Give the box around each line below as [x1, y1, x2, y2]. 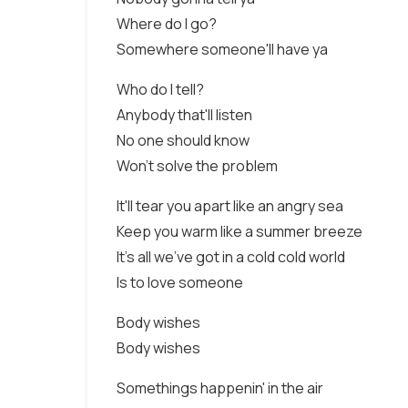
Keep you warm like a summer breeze [117, 221, 362, 241]
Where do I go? [117, 14, 217, 34]
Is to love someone [117, 272, 243, 292]
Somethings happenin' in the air [117, 378, 323, 398]
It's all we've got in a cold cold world [117, 247, 345, 267]
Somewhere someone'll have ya [117, 39, 328, 59]
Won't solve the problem [117, 156, 278, 176]
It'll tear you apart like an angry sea [117, 196, 343, 216]
